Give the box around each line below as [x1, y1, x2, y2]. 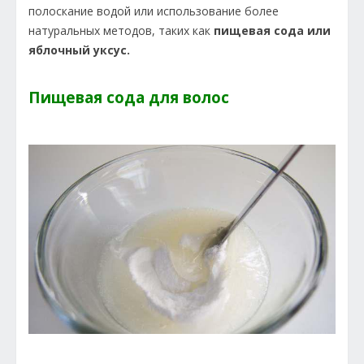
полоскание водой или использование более [28, 2, 279, 19]
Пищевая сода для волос [28, 86, 229, 107]
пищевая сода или [214, 22, 331, 38]
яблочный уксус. [28, 41, 130, 58]
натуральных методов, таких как [28, 22, 214, 38]
